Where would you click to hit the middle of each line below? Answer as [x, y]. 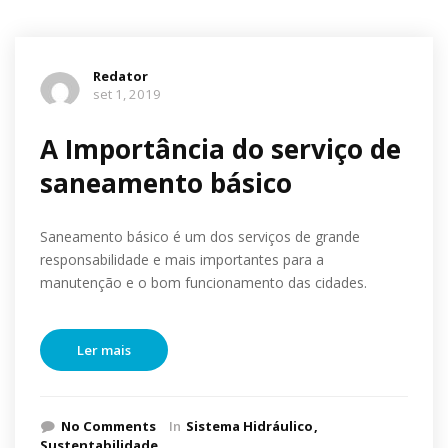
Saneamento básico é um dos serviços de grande [200, 236]
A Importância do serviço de [220, 149]
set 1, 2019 [127, 94]
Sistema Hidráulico [249, 426]
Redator [120, 76]
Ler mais [104, 350]
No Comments [108, 426]
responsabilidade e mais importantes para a [182, 259]
